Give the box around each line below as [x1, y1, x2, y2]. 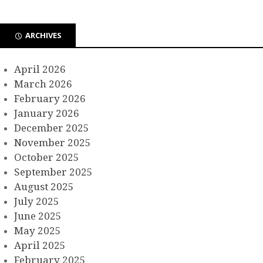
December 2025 [14, 122, 89, 134]
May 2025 [14, 224, 61, 237]
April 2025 [14, 239, 66, 251]
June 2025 [14, 210, 62, 222]
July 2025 [14, 195, 59, 207]
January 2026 [14, 107, 79, 119]
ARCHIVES [25, 30, 62, 41]
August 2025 [14, 180, 74, 193]
